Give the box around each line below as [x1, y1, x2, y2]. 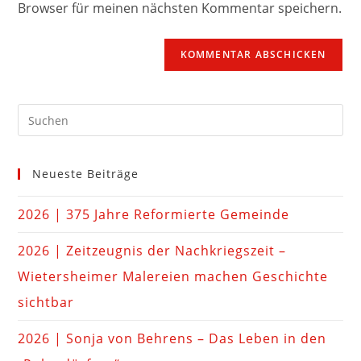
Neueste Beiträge [32, 166, 139, 182]
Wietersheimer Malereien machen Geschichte [18, 268, 329, 286]
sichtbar [18, 293, 75, 312]
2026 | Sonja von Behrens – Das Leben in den [18, 330, 327, 348]
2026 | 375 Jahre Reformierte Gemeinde [18, 205, 290, 224]
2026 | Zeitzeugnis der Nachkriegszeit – [18, 242, 287, 260]
